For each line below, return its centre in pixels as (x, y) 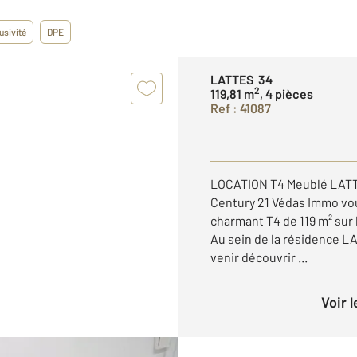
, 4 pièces (286, 94)
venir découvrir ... (259, 257)
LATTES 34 (241, 79)
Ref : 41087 (241, 108)
